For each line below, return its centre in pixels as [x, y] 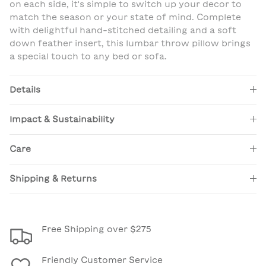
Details [25, 89]
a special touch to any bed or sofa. [88, 56]
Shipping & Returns [53, 178]
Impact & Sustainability [62, 119]
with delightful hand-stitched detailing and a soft [123, 30]
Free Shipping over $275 [96, 229]
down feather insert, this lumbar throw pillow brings [130, 43]
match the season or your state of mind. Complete [125, 17]
